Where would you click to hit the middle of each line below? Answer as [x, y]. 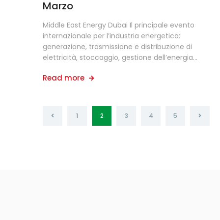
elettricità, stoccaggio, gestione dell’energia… [120, 57]
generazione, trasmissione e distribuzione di [117, 47]
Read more [65, 78]
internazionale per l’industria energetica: [111, 36]
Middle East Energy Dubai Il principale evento [119, 25]
